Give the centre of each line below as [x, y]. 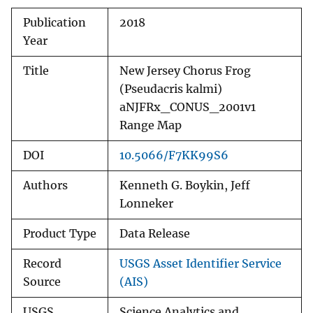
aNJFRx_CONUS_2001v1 [188, 108]
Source [42, 282]
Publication [54, 23]
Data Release [155, 234]
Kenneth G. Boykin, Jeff [185, 186]
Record [42, 264]
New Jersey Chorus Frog [185, 71]
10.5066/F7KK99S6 [174, 156]
